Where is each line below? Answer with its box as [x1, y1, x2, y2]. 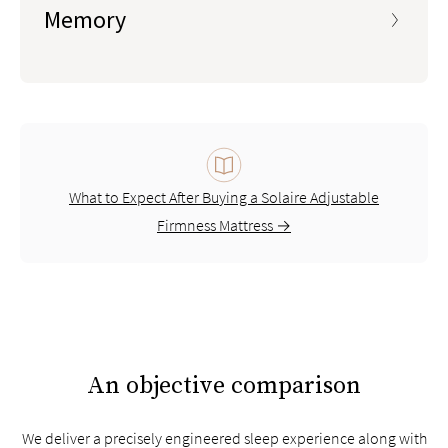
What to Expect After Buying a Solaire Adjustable [69, 187, 379, 207]
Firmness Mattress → [157, 215, 291, 235]
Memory [44, 4, 126, 35]
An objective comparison [87, 371, 361, 401]
